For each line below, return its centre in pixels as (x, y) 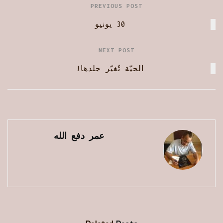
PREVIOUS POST (116, 6)
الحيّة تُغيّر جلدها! (110, 69)
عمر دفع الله (79, 136)
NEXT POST (116, 50)
